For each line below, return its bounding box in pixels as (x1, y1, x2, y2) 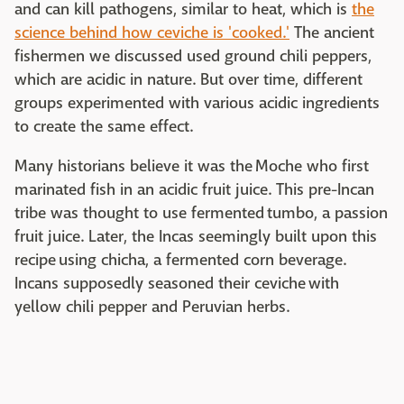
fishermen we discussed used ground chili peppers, (14, 46, 372, 68)
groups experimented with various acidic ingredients (14, 93, 380, 115)
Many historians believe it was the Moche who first (14, 156, 369, 178)
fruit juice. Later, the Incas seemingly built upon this (14, 226, 377, 248)
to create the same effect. (14, 116, 193, 138)
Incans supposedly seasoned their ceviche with (14, 273, 339, 295)
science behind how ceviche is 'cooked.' (14, 23, 289, 44)
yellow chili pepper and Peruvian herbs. (14, 297, 289, 318)
